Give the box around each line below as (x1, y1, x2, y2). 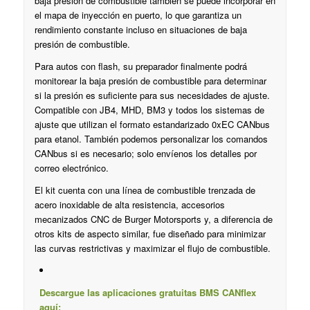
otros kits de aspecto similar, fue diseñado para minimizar (34, 227, 266, 241)
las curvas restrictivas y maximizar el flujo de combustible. (34, 241, 271, 255)
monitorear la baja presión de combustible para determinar (34, 74, 266, 88)
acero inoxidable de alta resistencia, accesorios (34, 198, 225, 212)
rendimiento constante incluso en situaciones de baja (34, 23, 247, 37)
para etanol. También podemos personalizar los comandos (34, 132, 268, 146)
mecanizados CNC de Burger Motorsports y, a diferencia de (34, 212, 273, 226)
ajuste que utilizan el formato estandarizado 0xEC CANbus (34, 118, 270, 131)
